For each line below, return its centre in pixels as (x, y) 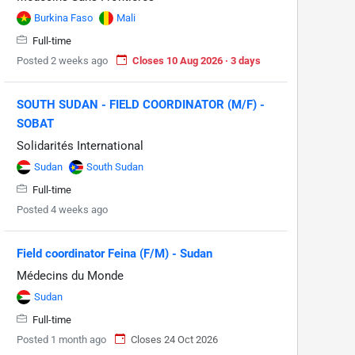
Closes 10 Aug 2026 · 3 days (197, 60)
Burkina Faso (63, 17)
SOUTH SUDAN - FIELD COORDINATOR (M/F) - (141, 104)
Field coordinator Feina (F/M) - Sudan (115, 253)
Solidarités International (80, 145)
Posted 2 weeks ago (62, 60)
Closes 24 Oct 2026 (174, 339)
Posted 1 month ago (61, 339)
